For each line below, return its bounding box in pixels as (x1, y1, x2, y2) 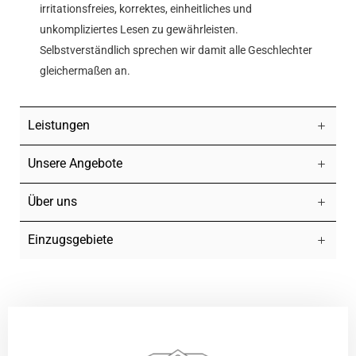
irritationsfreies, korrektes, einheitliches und (40, 2, 252, 15)
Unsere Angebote (28, 156, 122, 171)
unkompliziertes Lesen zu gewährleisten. (40, 23, 238, 36)
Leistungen (28, 118, 90, 133)
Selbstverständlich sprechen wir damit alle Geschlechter (40, 44, 312, 56)
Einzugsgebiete (28, 232, 113, 247)
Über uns (28, 194, 77, 209)
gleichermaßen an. (40, 64, 130, 77)
